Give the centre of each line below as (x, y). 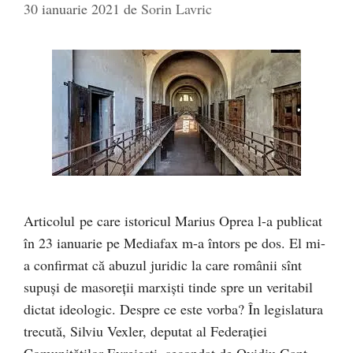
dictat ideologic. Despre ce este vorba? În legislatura (173, 309)
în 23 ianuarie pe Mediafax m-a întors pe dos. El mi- (175, 243)
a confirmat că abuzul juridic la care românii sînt (163, 265)
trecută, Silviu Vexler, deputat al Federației (145, 331)
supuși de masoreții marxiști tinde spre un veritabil (168, 287)
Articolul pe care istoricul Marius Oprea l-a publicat (173, 221)
